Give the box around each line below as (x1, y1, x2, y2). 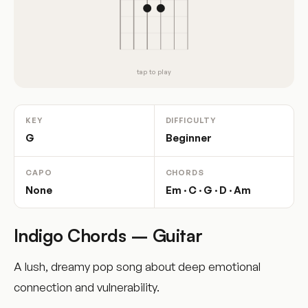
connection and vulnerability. (14, 280, 159, 295)
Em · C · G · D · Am (165, 183, 251, 197)
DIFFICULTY (165, 115, 217, 126)
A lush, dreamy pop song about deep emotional (14, 259, 261, 274)
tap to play (136, 67, 172, 76)
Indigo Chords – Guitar (14, 224, 203, 247)
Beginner (165, 131, 212, 145)
